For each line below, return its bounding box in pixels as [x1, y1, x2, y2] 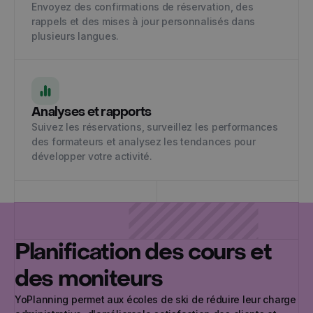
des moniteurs [15, 264, 163, 293]
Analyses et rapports [31, 104, 152, 120]
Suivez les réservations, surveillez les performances [31, 121, 278, 133]
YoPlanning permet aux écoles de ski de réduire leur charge [15, 293, 296, 305]
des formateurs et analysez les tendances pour [31, 136, 256, 147]
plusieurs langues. [31, 30, 119, 42]
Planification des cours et [15, 238, 272, 267]
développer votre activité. [31, 150, 152, 162]
